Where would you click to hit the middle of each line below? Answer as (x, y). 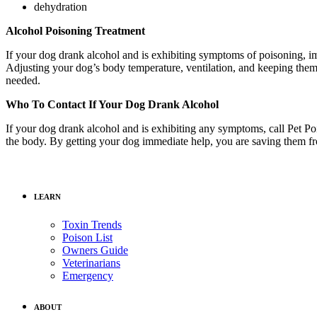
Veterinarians (91, 263)
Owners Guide (95, 250)
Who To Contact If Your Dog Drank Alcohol (114, 104)
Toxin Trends (92, 224)
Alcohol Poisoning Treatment (75, 30)
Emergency (88, 275)
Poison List (87, 237)
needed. (23, 80)
